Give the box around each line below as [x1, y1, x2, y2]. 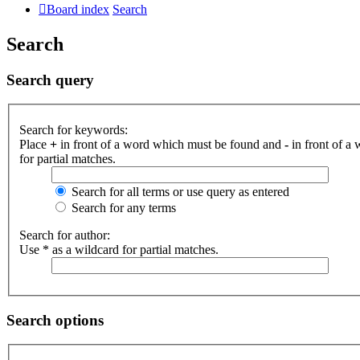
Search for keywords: [19, 123, 128, 137]
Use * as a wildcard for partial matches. [19, 243, 219, 256]
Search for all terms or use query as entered [68, 185, 289, 198]
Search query [6, 71, 94, 88]
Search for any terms [68, 201, 176, 215]
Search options [6, 311, 104, 329]
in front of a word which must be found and [57, 137, 284, 151]
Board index [47, 2, 109, 16]
